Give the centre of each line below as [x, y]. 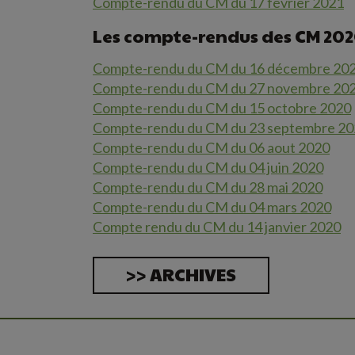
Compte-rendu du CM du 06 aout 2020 [211, 147]
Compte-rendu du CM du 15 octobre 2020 [222, 108]
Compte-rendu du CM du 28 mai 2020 [208, 187]
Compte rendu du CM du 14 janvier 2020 [217, 227]
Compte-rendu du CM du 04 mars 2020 [212, 207]
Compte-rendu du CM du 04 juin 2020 [208, 167]
